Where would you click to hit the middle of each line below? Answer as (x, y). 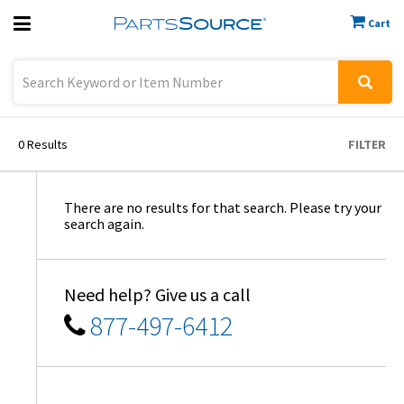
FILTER (367, 144)
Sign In (160, 131)
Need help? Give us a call (157, 294)
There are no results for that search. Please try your (223, 207)
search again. (104, 224)
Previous (170, 76)
